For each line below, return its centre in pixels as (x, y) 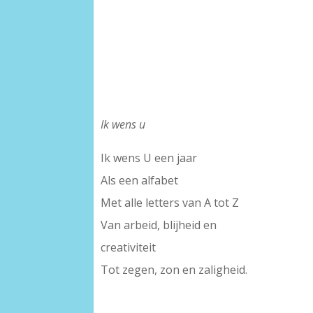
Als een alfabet (140, 181)
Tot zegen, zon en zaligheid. (174, 270)
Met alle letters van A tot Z (170, 203)
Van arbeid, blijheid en (159, 225)
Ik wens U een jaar (149, 158)
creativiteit (129, 248)
